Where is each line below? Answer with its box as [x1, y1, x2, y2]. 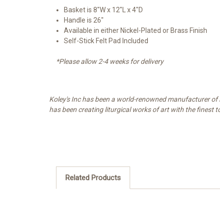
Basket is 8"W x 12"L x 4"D [64, 6, 143, 14]
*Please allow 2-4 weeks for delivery [56, 57, 165, 66]
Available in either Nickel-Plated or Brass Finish [64, 27, 208, 35]
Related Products [65, 173, 121, 183]
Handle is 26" [64, 16, 104, 25]
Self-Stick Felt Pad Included [64, 37, 149, 45]
